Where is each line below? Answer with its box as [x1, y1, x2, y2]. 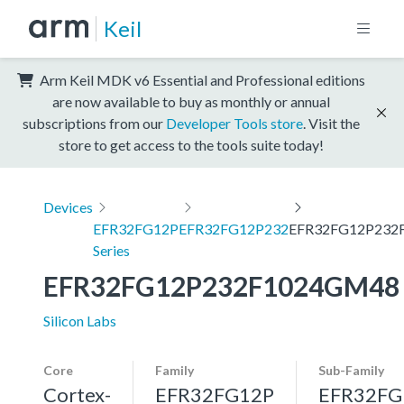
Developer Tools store [166, 114, 303, 132]
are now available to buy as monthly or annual [52, 92, 330, 110]
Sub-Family [318, 362, 384, 378]
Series [93, 241, 130, 259]
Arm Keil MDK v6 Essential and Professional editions [37, 70, 365, 88]
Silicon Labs [43, 311, 116, 329]
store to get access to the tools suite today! [59, 135, 324, 153]
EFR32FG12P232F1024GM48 [43, 269, 399, 302]
